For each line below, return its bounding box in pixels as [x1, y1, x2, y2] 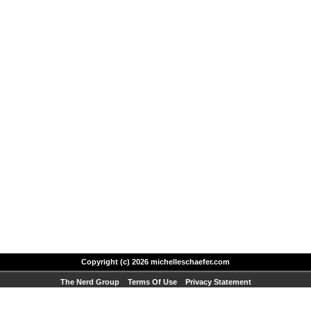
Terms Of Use [127, 278, 177, 286]
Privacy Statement [185, 278, 251, 286]
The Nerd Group [60, 278, 119, 286]
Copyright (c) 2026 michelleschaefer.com [81, 258, 230, 266]
